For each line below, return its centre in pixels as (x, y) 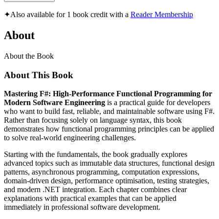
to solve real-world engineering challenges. (70, 138)
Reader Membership (162, 15)
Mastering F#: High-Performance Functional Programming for (108, 94)
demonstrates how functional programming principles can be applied (109, 129)
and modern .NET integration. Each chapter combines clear (95, 190)
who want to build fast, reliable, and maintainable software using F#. (109, 111)
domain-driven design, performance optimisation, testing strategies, (107, 181)
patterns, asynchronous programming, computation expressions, (102, 172)
